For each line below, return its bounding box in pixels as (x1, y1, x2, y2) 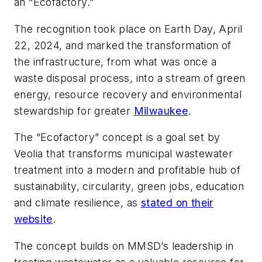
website (14, 213, 53, 226)
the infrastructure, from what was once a (14, 55, 216, 68)
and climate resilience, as (14, 196, 141, 209)
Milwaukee (133, 104, 188, 117)
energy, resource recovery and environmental (14, 88, 242, 101)
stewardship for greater (14, 104, 134, 117)
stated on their (140, 196, 213, 209)
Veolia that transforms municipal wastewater (14, 147, 233, 160)
